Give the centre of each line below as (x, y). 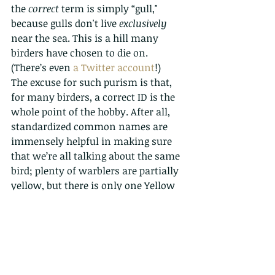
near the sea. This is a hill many (86, 38)
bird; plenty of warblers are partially (96, 171)
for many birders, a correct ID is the (94, 97)
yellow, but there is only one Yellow (94, 186)
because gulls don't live (65, 24)
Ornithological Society (62, 245)
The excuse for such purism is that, (93, 83)
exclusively (143, 24)
